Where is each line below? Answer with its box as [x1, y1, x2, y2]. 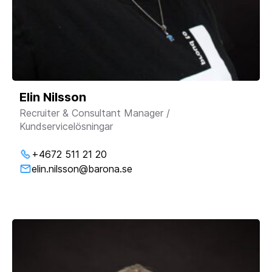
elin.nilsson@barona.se [32, 162, 132, 175]
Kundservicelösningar [19, 120, 113, 132]
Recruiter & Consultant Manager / [19, 106, 170, 119]
